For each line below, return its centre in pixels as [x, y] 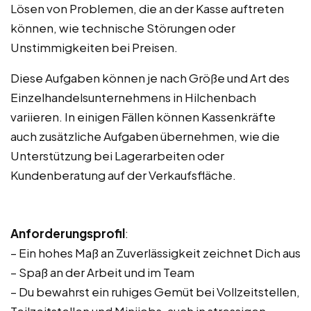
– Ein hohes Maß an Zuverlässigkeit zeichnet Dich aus [155, 253]
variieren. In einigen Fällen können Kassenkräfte [143, 117]
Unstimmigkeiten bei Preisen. [94, 47]
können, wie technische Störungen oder [123, 28]
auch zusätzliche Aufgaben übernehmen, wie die [145, 136]
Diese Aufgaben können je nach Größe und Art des [150, 78]
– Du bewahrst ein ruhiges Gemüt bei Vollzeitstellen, [155, 292]
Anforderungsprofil [68, 233]
